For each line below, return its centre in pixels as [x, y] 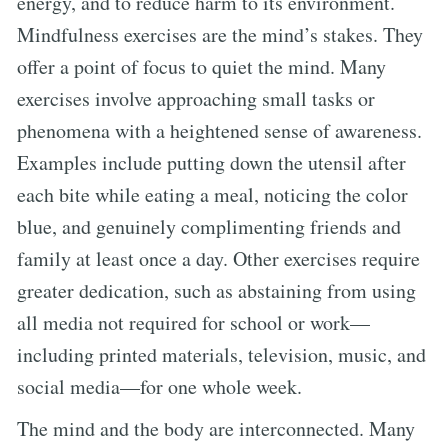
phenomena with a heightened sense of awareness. [219, 130]
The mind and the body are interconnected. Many [216, 428]
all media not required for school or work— [193, 322]
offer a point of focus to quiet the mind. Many [201, 66]
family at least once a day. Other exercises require [218, 258]
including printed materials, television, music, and [221, 354]
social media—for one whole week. [159, 386]
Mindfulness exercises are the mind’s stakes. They [220, 34]
